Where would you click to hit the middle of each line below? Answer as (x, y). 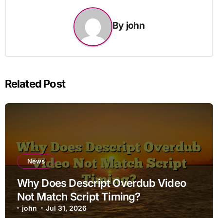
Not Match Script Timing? (79, 196)
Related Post (35, 83)
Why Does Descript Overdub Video (101, 183)
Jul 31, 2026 (66, 208)
